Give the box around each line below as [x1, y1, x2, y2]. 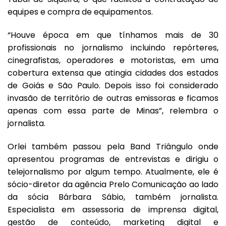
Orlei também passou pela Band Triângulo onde [8, 140, 218, 152]
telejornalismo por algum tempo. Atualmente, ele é [8, 165, 218, 178]
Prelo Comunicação [108, 178, 187, 190]
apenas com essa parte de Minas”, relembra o [8, 105, 218, 117]
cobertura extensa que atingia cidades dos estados [8, 67, 218, 79]
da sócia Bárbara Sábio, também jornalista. [8, 191, 218, 203]
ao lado [187, 178, 218, 190]
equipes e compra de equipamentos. [8, 6, 153, 18]
